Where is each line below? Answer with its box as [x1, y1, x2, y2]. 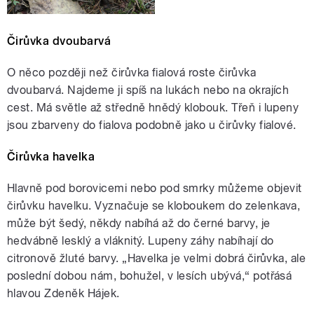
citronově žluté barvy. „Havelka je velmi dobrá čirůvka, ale [7, 252, 306, 266]
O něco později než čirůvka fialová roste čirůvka [7, 66, 257, 80]
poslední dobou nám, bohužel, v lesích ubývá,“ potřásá [7, 269, 292, 283]
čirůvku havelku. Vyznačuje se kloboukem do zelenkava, [7, 199, 301, 213]
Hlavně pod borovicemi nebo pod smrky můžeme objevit [7, 182, 302, 196]
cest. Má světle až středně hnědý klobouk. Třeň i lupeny [7, 101, 299, 115]
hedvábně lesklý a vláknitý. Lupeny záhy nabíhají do [7, 234, 274, 248]
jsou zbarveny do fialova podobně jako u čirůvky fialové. [7, 118, 296, 132]
